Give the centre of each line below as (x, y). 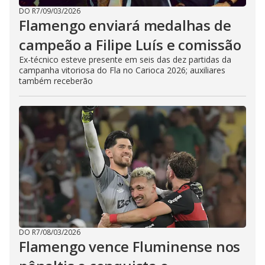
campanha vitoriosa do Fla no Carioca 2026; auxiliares (122, 70)
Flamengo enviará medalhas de (125, 25)
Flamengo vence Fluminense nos (130, 246)
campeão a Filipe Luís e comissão (130, 44)
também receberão (56, 80)
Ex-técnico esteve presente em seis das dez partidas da (125, 59)
